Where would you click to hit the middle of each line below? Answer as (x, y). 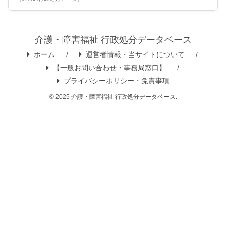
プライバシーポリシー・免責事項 (116, 81)
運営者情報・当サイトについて (135, 55)
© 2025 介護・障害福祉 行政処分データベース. (113, 97)
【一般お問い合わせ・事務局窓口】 (109, 68)
